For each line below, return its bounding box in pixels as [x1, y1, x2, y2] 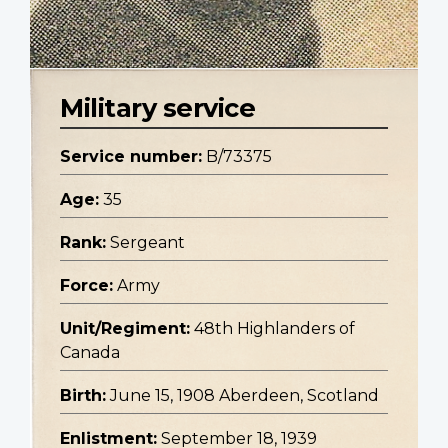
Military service [60, 92, 255, 124]
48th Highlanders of [194, 319, 355, 339]
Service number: [60, 147, 202, 167]
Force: [60, 276, 113, 296]
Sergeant [110, 233, 185, 253]
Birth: [60, 386, 106, 406]
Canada [60, 343, 120, 363]
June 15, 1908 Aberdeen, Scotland [110, 386, 379, 406]
